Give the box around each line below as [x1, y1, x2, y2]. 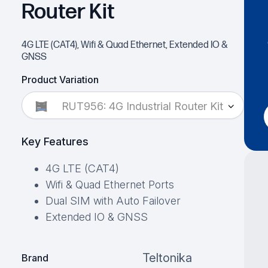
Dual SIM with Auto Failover [45, 194, 181, 208]
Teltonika [142, 251, 192, 266]
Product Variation [21, 74, 99, 86]
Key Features [21, 135, 89, 148]
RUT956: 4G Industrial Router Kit [61, 100, 223, 113]
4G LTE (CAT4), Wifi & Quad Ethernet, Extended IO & [21, 39, 228, 51]
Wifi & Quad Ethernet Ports [45, 178, 174, 191]
